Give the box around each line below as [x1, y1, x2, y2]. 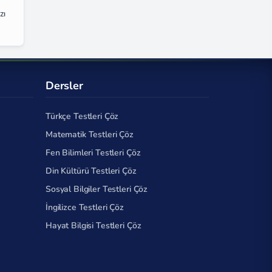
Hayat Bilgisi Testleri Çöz [46, 220, 141, 231]
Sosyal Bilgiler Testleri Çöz [46, 183, 148, 195]
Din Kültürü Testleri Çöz [46, 165, 137, 177]
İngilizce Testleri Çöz [46, 202, 124, 213]
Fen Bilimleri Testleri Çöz [46, 147, 141, 158]
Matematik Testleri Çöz [46, 129, 134, 140]
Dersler [46, 78, 83, 93]
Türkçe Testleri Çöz [46, 110, 119, 122]
